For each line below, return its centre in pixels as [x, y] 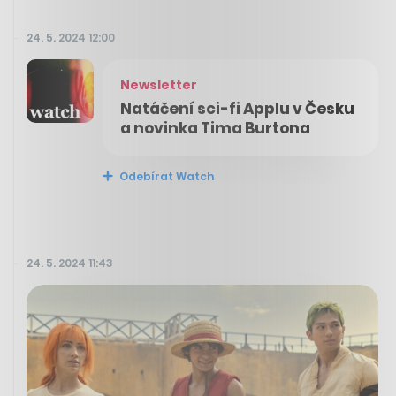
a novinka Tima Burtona [215, 128]
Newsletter [159, 84]
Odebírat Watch [165, 176]
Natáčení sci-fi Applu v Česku [237, 108]
